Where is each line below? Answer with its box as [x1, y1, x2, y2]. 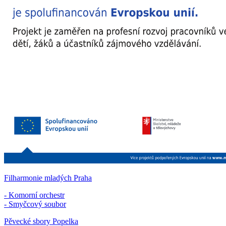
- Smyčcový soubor [4, 199, 66, 208]
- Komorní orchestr [4, 190, 65, 199]
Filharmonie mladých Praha [4, 173, 92, 182]
